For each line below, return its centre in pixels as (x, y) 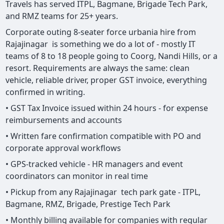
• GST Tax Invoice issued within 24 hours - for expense (107, 108)
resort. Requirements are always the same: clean (98, 68)
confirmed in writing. (45, 92)
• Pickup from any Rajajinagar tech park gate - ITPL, (103, 192)
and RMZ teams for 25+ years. (62, 16)
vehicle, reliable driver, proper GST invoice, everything (106, 80)
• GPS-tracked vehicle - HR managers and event (94, 164)
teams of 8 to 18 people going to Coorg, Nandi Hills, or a (112, 56)
